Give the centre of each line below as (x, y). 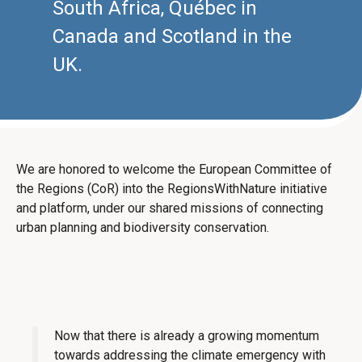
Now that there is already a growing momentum (187, 336)
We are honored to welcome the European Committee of (174, 169)
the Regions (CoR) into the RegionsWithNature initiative (172, 189)
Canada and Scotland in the (172, 36)
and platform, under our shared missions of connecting (170, 208)
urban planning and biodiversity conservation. (143, 227)
